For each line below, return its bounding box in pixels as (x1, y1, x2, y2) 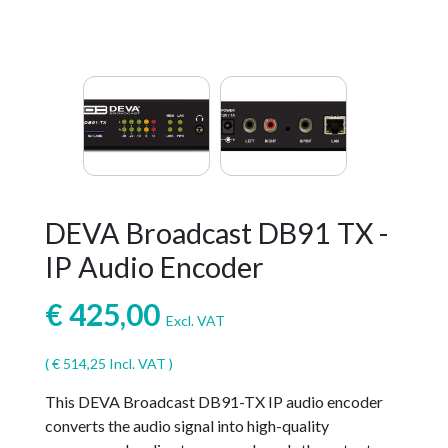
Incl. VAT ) (105, 355, 173, 372)
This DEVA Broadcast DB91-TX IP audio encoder (44, 392, 383, 411)
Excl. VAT (165, 312, 225, 329)
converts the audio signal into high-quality (44, 416, 329, 435)
